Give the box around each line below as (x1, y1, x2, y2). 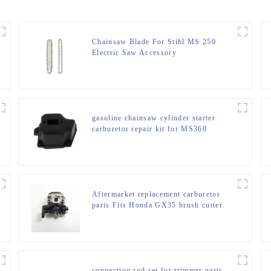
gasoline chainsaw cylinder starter (91, 114, 215, 123)
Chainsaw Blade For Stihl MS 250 (91, 38, 216, 47)
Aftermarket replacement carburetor (91, 190, 220, 199)
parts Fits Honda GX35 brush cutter (91, 201, 223, 210)
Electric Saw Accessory (91, 48, 177, 57)
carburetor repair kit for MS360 (91, 125, 207, 134)
